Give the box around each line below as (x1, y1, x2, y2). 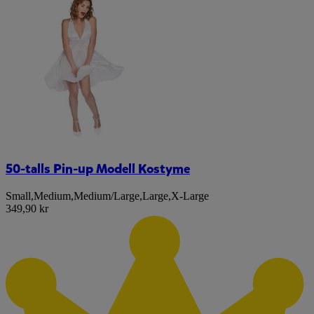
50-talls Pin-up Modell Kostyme (6, 159, 190, 177)
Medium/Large (74, 190, 139, 203)
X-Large (171, 190, 209, 203)
